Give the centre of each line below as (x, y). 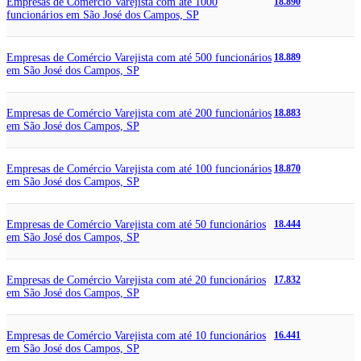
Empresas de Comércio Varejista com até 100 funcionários (139, 168)
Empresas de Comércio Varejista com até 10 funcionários (136, 335)
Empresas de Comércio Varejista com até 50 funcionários (136, 224)
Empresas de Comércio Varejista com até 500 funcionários (139, 57)
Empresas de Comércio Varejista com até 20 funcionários (136, 280)
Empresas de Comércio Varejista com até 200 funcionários (139, 113)
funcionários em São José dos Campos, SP (103, 15)
